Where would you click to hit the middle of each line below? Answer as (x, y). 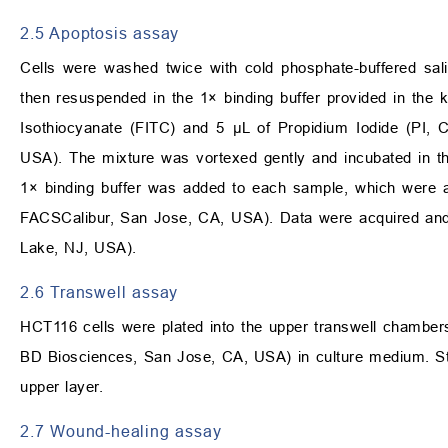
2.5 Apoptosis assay (100, 33)
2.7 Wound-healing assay (121, 431)
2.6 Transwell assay (99, 292)
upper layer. (61, 387)
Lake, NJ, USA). (78, 248)
